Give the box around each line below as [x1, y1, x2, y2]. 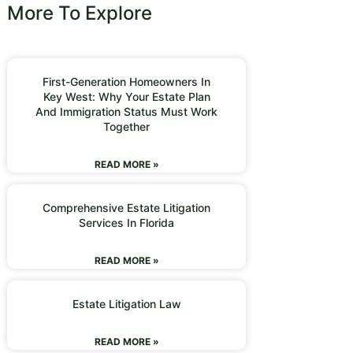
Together [103, 120, 150, 133]
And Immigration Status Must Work [35, 105, 218, 118]
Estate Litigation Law [72, 297, 181, 310]
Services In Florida [79, 216, 175, 229]
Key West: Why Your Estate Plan [43, 90, 210, 103]
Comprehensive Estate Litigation [43, 201, 211, 214]
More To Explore [7, 2, 153, 24]
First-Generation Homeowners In [43, 75, 211, 88]
